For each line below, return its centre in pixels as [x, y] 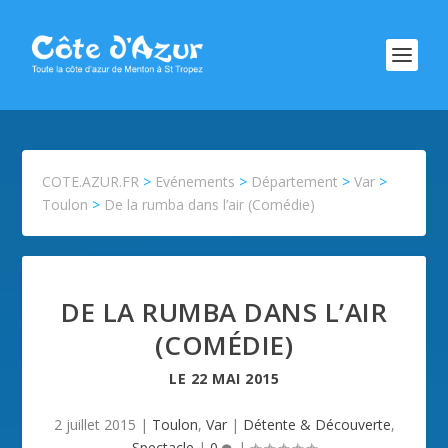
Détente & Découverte [316, 424]
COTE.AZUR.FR [91, 181]
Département [295, 181]
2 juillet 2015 [94, 424]
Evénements [195, 181]
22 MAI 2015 [234, 378]
